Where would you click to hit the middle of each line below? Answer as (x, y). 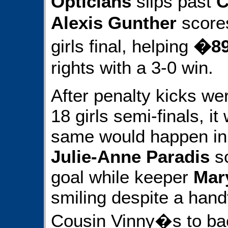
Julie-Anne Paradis (130, 156)
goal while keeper (122, 177)
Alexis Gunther (114, 23)
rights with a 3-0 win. (132, 68)
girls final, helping (122, 46)
